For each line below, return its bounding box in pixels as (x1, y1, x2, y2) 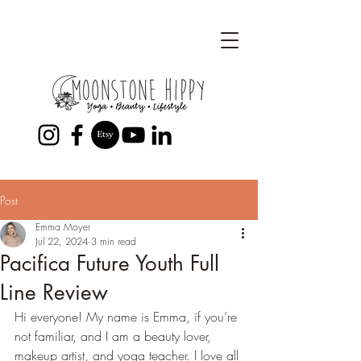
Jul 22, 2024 (35, 234, 88, 248)
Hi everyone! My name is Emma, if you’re (15, 308, 241, 326)
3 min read (91, 234, 136, 248)
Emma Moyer (35, 220, 90, 234)
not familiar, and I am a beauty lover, (15, 327, 215, 345)
